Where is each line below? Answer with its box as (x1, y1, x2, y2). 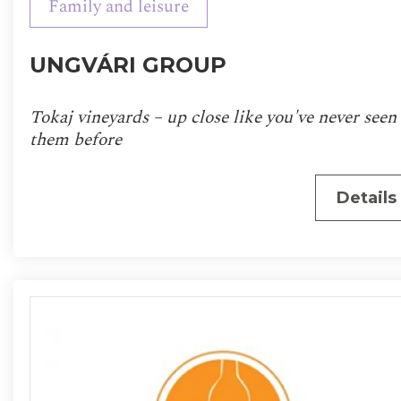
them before (29, 126, 122, 154)
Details (336, 188, 397, 209)
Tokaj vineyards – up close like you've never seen (29, 104, 397, 132)
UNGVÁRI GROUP (29, 51, 226, 78)
